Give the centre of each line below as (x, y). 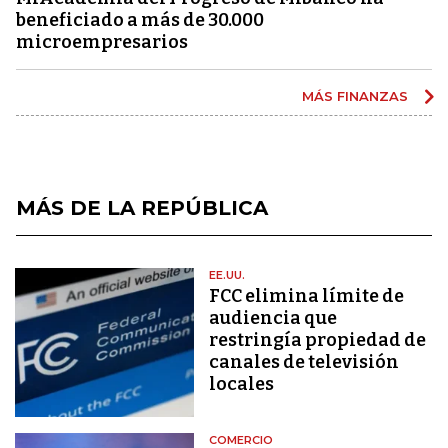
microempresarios (102, 41)
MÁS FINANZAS (357, 95)
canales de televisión (304, 361)
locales (242, 383)
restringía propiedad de (318, 339)
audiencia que (273, 317)
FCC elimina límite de (307, 295)
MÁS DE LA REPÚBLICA (142, 207)
